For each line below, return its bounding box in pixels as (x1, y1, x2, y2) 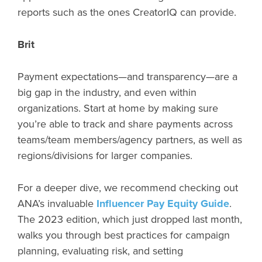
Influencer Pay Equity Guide (96, 196, 229, 210)
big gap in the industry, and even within (18, 85, 196, 99)
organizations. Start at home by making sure (18, 101, 218, 115)
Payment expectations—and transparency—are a (18, 70, 237, 83)
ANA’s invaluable (18, 196, 96, 210)
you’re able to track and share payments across (18, 117, 233, 130)
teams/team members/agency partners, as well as (18, 133, 242, 146)
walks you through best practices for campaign (18, 228, 230, 242)
